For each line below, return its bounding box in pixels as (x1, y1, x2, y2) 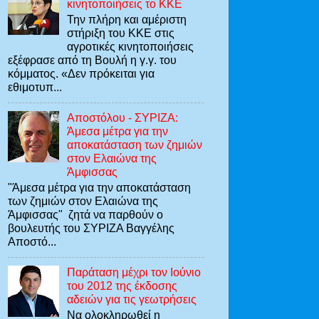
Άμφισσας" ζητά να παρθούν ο (8, 208, 163, 221)
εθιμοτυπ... (8, 80, 62, 94)
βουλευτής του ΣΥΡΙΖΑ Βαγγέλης (8, 221, 174, 235)
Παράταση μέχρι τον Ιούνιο (67, 265, 202, 278)
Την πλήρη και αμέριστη (67, 13, 187, 26)
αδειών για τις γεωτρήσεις (67, 292, 197, 305)
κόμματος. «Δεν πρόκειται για (8, 67, 155, 80)
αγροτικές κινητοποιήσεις (67, 40, 194, 53)
